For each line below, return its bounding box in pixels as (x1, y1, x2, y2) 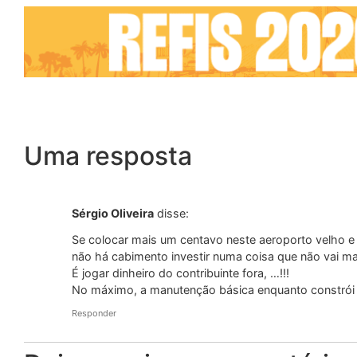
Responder (72, 308, 116, 320)
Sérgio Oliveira (72, 206, 154, 221)
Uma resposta (24, 140, 192, 172)
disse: (157, 206, 189, 221)
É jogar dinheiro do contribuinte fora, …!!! (72, 265, 289, 280)
